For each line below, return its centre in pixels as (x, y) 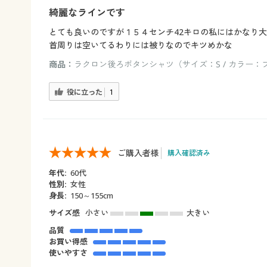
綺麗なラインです (87, 13)
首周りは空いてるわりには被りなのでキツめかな (141, 45)
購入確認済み (189, 153)
